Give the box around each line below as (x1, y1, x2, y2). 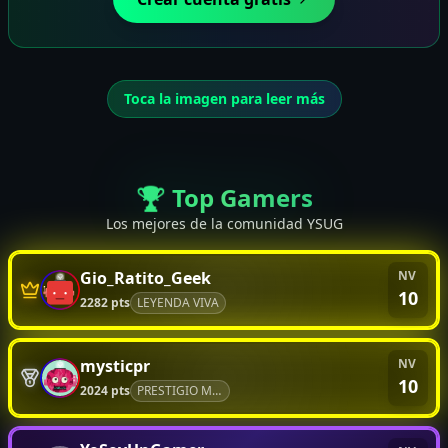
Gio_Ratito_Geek (80, 266, 211, 289)
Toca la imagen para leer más (123, 88, 325, 108)
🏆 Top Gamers (135, 180, 313, 214)
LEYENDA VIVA (137, 293, 219, 311)
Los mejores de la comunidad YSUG (105, 213, 343, 233)
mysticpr (80, 354, 150, 377)
